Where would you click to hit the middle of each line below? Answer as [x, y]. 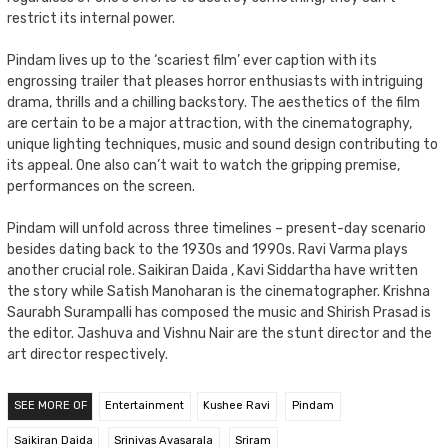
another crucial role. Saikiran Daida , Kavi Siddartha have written [212, 271]
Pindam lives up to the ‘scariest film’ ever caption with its [192, 61]
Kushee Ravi [237, 406]
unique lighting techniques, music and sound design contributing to [222, 145]
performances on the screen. [101, 187]
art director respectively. [87, 355]
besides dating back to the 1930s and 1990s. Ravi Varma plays [207, 250]
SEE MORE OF [50, 406]
